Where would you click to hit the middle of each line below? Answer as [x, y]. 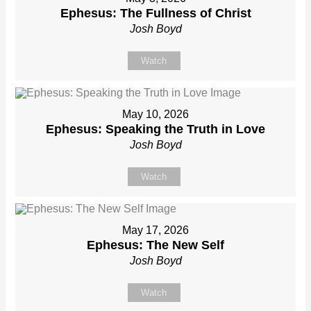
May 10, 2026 [155, 115]
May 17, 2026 [155, 230]
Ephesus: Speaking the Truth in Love [155, 129]
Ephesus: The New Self [155, 245]
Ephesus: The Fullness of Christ [155, 14]
